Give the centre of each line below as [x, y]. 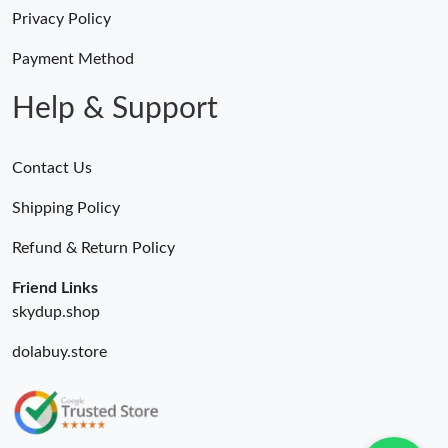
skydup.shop [56, 312]
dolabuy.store [59, 352]
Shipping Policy [66, 208]
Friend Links [55, 288]
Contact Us [52, 168]
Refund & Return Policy [93, 248]
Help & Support [115, 109]
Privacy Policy [61, 19]
